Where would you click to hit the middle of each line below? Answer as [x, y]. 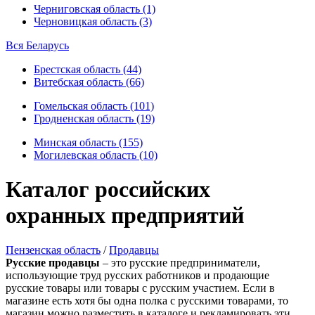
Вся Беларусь [37, 45]
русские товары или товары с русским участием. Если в [140, 288]
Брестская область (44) [88, 69]
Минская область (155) [88, 142]
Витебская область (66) [89, 82]
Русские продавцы [53, 262]
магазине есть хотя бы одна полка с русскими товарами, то [147, 300]
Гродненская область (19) [94, 118]
